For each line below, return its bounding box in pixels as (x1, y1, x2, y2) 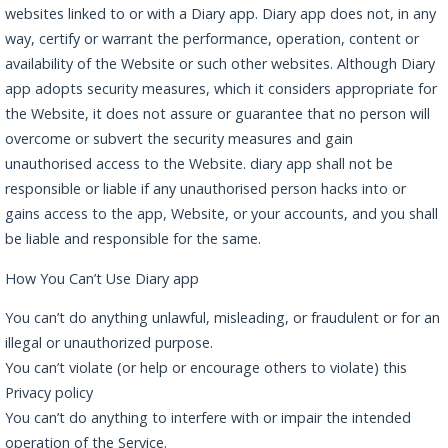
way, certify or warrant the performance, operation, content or (5, 29, 419, 49)
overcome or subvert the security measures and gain (5, 129, 353, 149)
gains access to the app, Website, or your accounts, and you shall (5, 204, 438, 224)
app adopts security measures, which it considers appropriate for (5, 79, 437, 99)
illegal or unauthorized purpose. (5, 333, 213, 353)
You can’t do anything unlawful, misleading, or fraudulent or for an (5, 308, 440, 328)
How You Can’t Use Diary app (5, 268, 199, 288)
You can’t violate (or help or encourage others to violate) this (5, 358, 407, 378)
